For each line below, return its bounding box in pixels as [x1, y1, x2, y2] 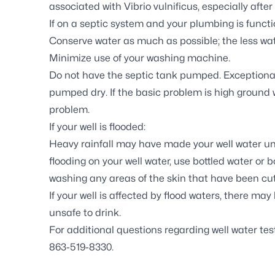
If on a [49, 18, 80, 29]
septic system [80, 18, 144, 29]
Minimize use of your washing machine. [49, 52, 230, 64]
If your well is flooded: [49, 121, 145, 133]
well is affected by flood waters [80, 190, 220, 201]
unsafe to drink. [49, 207, 121, 219]
